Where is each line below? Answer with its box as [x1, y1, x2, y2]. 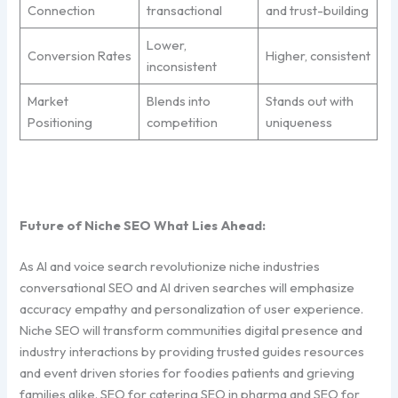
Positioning [27, 113, 92, 131]
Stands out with [265, 92, 354, 109]
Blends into [146, 92, 211, 109]
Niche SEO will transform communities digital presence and [20, 321, 363, 338]
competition [146, 113, 218, 131]
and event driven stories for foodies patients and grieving [20, 363, 355, 381]
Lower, [146, 36, 187, 53]
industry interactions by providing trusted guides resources [20, 342, 365, 360]
